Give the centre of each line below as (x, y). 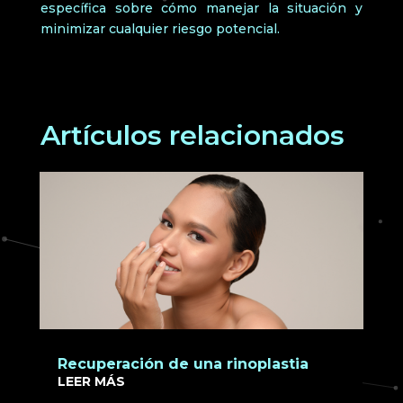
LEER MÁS (91, 381)
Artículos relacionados (192, 135)
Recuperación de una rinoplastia (183, 363)
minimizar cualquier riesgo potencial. (160, 28)
